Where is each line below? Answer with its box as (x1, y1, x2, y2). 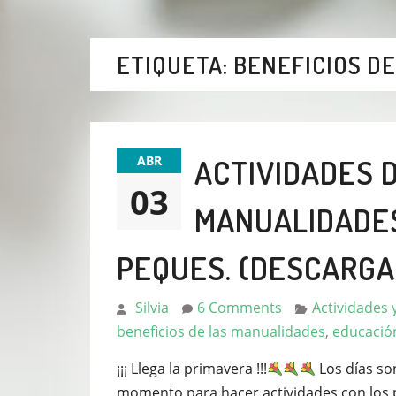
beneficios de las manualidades (117, 321, 325, 341)
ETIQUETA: (117, 49, 233, 80)
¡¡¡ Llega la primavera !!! (117, 358, 267, 378)
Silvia (135, 297, 169, 317)
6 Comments (197, 297, 282, 317)
